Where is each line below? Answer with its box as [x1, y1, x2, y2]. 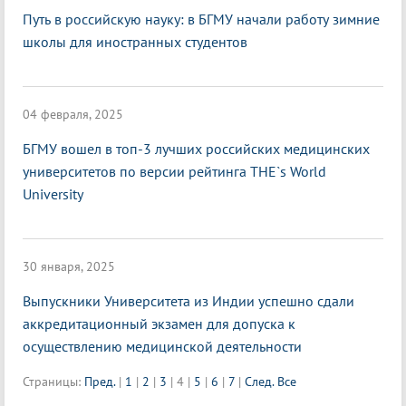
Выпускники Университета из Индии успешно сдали [23, 292, 354, 311]
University [23, 185, 83, 204]
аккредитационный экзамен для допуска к [23, 314, 295, 333]
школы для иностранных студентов [23, 33, 247, 52]
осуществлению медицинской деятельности [23, 337, 302, 356]
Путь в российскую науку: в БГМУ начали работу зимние [23, 10, 380, 29]
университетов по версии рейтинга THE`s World [23, 162, 326, 181]
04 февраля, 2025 [23, 106, 123, 123]
